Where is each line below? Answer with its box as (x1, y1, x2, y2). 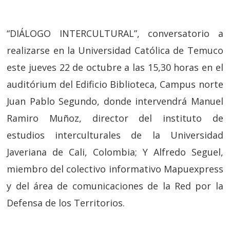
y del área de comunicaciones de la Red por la (7, 180, 223, 192)
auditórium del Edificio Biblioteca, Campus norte (7, 78, 223, 90)
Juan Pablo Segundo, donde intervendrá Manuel (7, 95, 223, 107)
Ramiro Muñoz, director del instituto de (7, 112, 223, 124)
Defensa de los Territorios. (7, 197, 125, 209)
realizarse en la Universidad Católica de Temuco (7, 44, 223, 56)
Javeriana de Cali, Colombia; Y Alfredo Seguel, (7, 146, 223, 158)
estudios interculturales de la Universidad (7, 129, 223, 141)
